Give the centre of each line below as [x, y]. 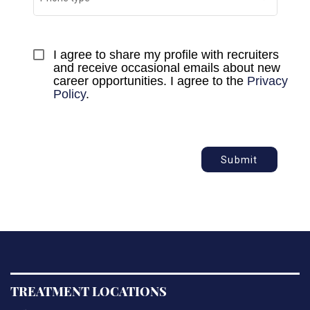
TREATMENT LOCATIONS [89, 292]
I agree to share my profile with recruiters [166, 54]
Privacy [267, 81]
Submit [239, 160]
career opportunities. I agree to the [150, 81]
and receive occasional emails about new [166, 67]
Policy [69, 94]
